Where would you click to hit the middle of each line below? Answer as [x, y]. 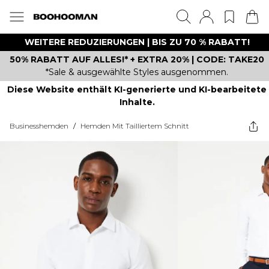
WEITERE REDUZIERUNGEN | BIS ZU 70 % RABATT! [137, 42]
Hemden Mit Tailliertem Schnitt [135, 126]
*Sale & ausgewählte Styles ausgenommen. [137, 72]
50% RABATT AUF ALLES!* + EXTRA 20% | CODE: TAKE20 [137, 59]
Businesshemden [39, 126]
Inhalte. [137, 102]
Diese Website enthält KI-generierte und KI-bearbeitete [137, 89]
